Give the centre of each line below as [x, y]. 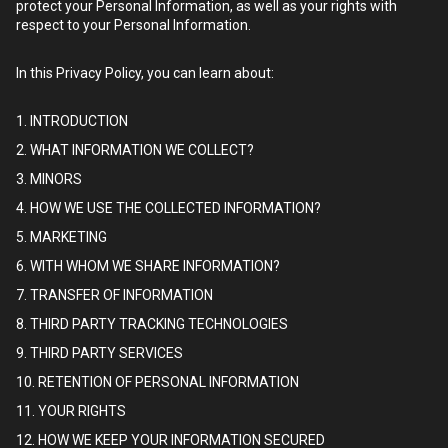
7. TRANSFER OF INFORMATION [114, 295]
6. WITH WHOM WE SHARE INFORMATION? [148, 266]
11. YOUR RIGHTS [71, 411]
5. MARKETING [61, 237]
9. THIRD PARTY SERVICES [99, 353]
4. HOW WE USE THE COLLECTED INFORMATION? [168, 208]
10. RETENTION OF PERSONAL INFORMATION [157, 382]
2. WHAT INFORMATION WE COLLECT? [135, 150]
